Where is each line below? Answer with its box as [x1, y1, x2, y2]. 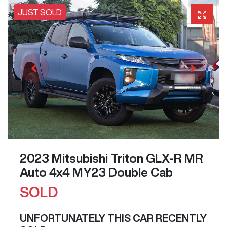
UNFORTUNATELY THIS [20, 213, 133, 224]
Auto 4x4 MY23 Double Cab [20, 166, 173, 179]
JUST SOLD [18, 8, 62, 16]
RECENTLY [154, 213, 207, 224]
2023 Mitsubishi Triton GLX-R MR [20, 152, 203, 165]
